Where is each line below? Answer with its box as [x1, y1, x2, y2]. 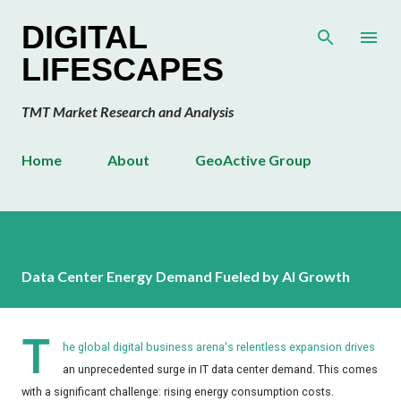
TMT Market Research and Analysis [21, 103, 234, 120]
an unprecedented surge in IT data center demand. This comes [63, 363, 378, 377]
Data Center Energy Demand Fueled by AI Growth [21, 268, 350, 286]
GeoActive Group [195, 151, 311, 168]
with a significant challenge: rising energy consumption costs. [21, 385, 337, 399]
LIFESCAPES [21, 51, 224, 88]
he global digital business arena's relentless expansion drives [63, 340, 375, 354]
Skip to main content [149, 15, 252, 29]
